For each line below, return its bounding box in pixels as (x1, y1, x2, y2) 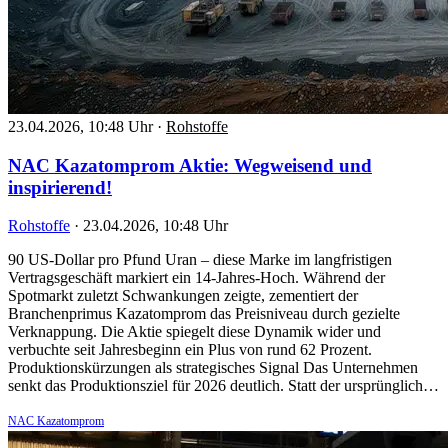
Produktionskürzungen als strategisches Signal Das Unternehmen (8, 359, 418, 377)
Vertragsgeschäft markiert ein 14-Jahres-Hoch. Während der (8, 269, 385, 287)
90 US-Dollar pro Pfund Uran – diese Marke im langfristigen (8, 251, 392, 269)
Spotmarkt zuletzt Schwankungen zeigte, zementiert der (8, 287, 358, 305)
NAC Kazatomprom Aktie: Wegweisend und (8, 154, 372, 176)
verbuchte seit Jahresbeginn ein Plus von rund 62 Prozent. (8, 341, 372, 359)
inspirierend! (8, 176, 112, 198)
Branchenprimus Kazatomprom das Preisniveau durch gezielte (8, 305, 400, 323)
